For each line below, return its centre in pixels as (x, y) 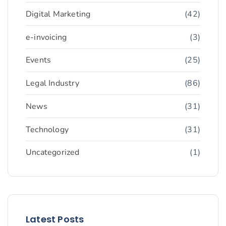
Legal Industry (52, 83)
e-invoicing (46, 37)
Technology (47, 129)
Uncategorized (53, 153)
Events (39, 60)
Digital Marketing (58, 14)
